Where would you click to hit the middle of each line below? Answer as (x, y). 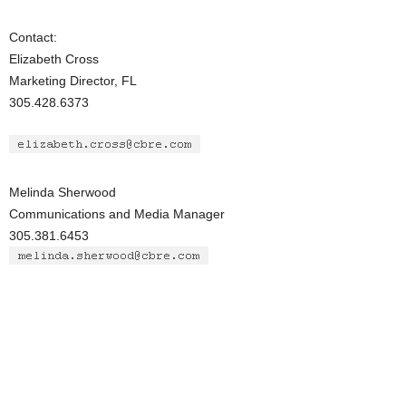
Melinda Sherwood (63, 192)
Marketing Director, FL (73, 81)
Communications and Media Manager (117, 214)
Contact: (33, 37)
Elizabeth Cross (54, 59)
